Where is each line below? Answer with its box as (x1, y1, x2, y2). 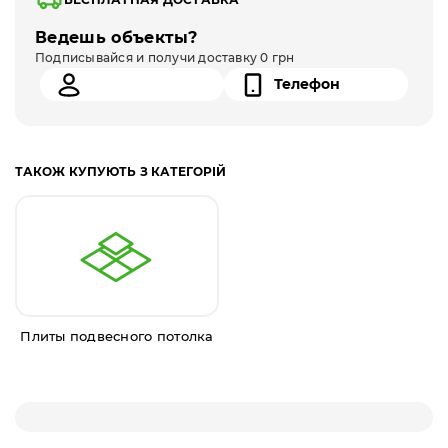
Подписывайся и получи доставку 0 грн (35, 50, 295, 66)
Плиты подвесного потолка (20, 328, 214, 345)
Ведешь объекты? (35, 28, 198, 48)
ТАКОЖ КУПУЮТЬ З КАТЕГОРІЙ (15, 164, 226, 180)
